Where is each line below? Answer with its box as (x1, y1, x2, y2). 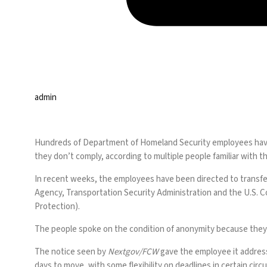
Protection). (35, 200, 82, 213)
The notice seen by (35, 246, 108, 258)
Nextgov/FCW (108, 246, 159, 258)
